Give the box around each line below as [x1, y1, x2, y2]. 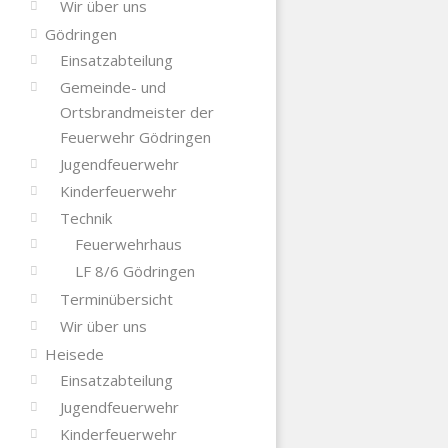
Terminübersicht [59, 288, 173, 309]
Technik [59, 207, 112, 228]
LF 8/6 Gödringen [74, 260, 195, 281]
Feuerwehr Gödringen [59, 126, 211, 147]
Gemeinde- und [59, 76, 166, 97]
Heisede [44, 343, 104, 364]
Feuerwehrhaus [74, 233, 182, 254]
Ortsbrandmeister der [59, 101, 214, 122]
